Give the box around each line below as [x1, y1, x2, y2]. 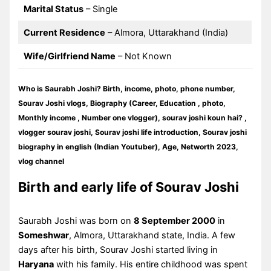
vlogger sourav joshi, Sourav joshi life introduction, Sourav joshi [18, 127, 247, 137]
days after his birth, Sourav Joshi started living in [18, 244, 218, 256]
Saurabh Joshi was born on [18, 215, 134, 227]
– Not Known [115, 51, 172, 62]
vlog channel [18, 156, 65, 166]
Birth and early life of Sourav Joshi [18, 178, 240, 195]
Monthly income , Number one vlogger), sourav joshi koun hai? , [18, 113, 247, 122]
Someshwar [18, 230, 70, 241]
